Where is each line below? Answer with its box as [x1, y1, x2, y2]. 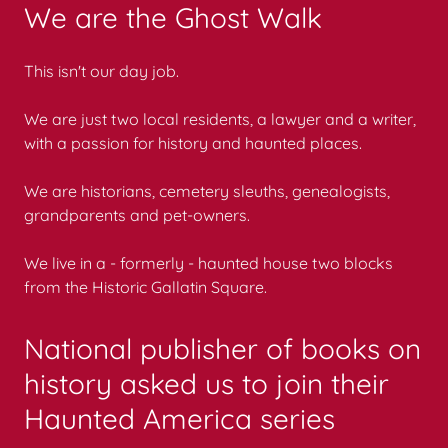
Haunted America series [24, 401, 335, 436]
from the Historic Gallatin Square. [24, 277, 267, 297]
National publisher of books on [24, 331, 421, 366]
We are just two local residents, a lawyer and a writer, [24, 109, 416, 129]
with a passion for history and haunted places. [24, 133, 374, 153]
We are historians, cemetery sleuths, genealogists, [24, 181, 390, 201]
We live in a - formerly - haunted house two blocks [24, 253, 393, 273]
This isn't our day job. [24, 61, 179, 81]
